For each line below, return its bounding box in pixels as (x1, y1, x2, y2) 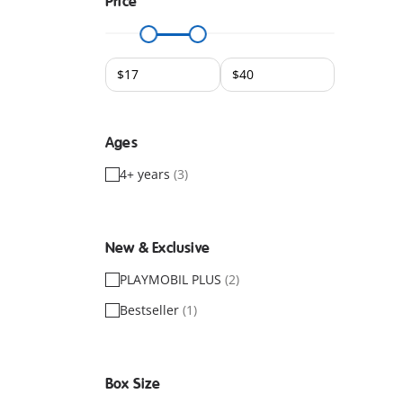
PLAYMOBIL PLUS (120, 271, 225, 288)
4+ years (120, 166, 174, 183)
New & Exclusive (105, 239, 210, 257)
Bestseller (120, 301, 183, 318)
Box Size (105, 375, 161, 393)
